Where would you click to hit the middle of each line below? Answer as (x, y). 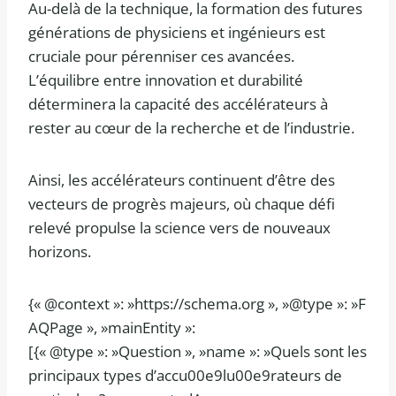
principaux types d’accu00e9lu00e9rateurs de (185, 376)
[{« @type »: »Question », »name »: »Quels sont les (198, 352)
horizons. (60, 252)
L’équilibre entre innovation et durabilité (166, 80)
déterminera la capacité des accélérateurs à (178, 104)
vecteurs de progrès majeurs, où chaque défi (182, 204)
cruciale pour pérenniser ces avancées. (161, 57)
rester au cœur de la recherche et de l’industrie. (191, 128)
